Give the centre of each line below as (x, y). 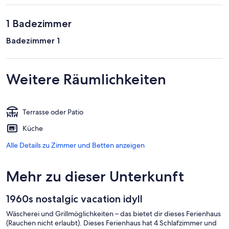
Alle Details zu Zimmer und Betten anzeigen (75, 145)
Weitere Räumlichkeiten (86, 79)
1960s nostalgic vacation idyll (74, 199)
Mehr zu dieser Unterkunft (95, 177)
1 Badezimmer (39, 24)
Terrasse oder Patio (53, 112)
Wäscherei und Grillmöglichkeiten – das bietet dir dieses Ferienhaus (113, 214)
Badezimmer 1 (33, 41)
